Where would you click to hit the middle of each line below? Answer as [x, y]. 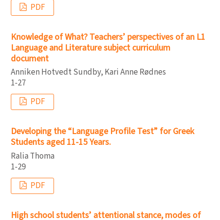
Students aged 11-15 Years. [61, 142]
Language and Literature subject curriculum [91, 48]
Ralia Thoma [33, 156]
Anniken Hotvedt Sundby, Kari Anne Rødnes [88, 72]
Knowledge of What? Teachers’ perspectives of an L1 [108, 37]
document [30, 58]
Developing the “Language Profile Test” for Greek [102, 131]
